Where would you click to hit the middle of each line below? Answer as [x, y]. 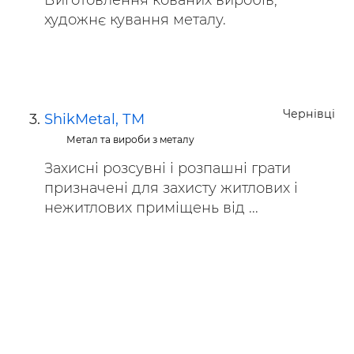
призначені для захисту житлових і [171, 188]
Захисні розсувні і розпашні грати [168, 168]
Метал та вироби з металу [131, 139]
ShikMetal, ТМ [94, 119]
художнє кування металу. [135, 20]
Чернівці [309, 114]
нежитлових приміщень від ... [151, 208]
